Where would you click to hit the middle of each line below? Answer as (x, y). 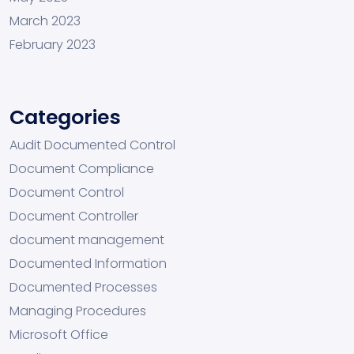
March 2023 (45, 21)
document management (87, 239)
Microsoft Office (59, 334)
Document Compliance (82, 168)
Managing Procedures (78, 311)
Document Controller (74, 216)
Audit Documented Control (92, 145)
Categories (65, 117)
